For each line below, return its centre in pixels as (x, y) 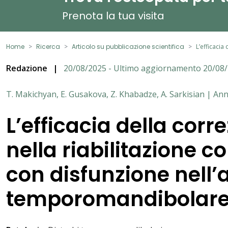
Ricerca (48, 46)
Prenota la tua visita (113, 16)
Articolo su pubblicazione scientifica (128, 46)
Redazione (27, 68)
